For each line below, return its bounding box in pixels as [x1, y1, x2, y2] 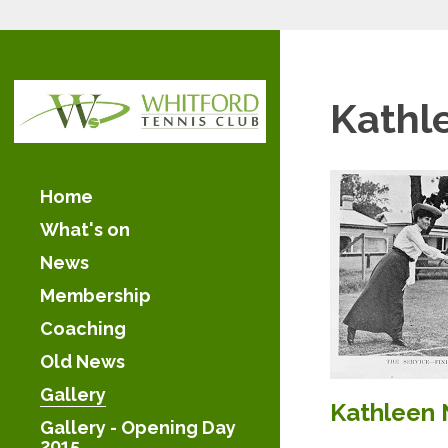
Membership [40, 285, 151, 306]
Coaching [40, 318, 126, 339]
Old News [40, 351, 125, 372]
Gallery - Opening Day [40, 417, 236, 438]
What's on [40, 219, 130, 240]
